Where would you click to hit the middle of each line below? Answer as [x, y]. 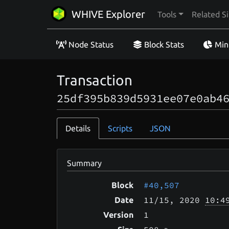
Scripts [120, 129]
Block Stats [164, 44]
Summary [85, 163]
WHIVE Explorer [108, 14]
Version [119, 214]
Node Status [91, 44]
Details [78, 129]
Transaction [95, 80]
